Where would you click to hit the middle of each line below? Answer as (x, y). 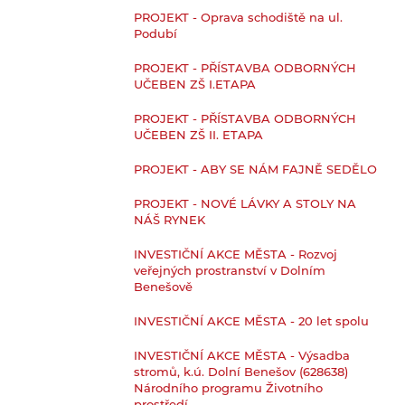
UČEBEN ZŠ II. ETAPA (199, 136)
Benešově (164, 288)
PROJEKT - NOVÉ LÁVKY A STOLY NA (245, 205)
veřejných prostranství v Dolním (230, 272)
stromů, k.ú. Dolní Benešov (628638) (241, 373)
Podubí (156, 35)
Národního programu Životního (229, 389)
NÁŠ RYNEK (170, 221)
